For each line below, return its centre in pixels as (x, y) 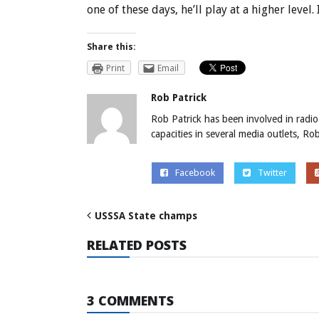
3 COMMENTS (130, 300)
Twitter (272, 172)
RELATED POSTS (137, 245)
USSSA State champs (146, 215)
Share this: (111, 47)
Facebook (195, 172)
